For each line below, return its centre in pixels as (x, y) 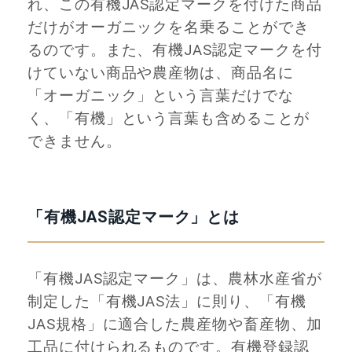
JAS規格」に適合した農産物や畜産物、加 (175, 324)
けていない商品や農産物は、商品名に (161, 73)
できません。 (75, 142)
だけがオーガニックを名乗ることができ (169, 28)
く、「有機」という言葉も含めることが (169, 119)
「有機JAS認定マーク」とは (134, 216)
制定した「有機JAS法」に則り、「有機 (167, 301)
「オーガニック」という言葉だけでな (161, 96)
